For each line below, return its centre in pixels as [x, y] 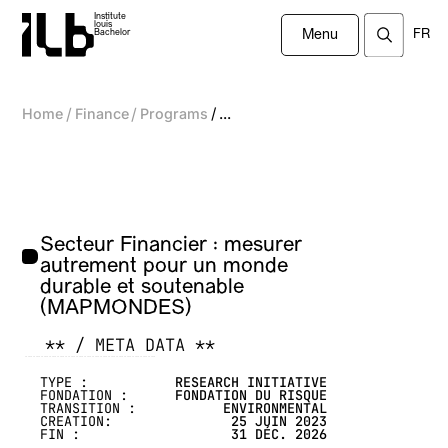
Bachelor [112, 33]
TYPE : [64, 382]
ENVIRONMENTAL [275, 408]
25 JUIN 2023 [279, 421]
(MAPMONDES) [116, 309]
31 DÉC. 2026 [279, 434]
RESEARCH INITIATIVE [251, 382]
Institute [110, 17]
